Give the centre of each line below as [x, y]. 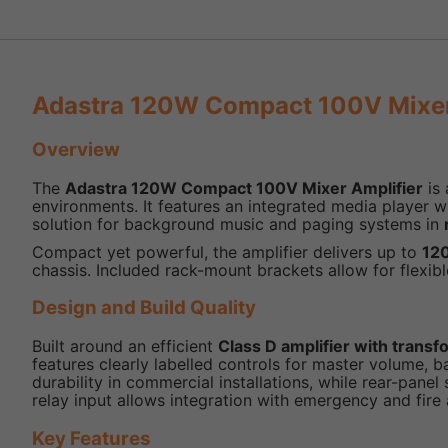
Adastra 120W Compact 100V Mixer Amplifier [244, 187]
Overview [76, 149]
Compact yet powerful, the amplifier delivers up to [227, 251]
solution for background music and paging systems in [238, 223]
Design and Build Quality [144, 308]
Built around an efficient [125, 346]
